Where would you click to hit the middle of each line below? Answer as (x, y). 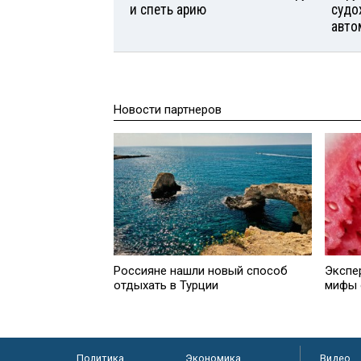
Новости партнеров (168, 109)
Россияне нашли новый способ (201, 270)
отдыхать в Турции (166, 285)
